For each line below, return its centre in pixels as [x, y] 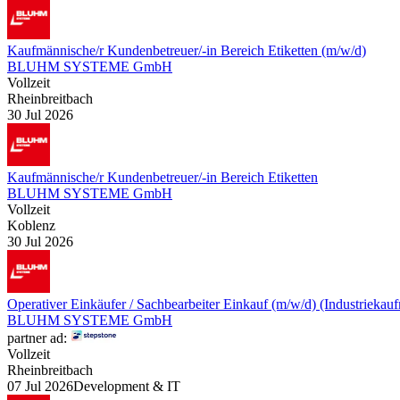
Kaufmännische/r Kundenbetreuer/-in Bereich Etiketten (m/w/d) [187, 50]
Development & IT [127, 386]
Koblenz [31, 225]
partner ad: [37, 337]
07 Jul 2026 [40, 386]
